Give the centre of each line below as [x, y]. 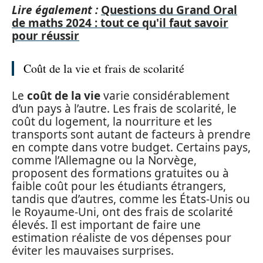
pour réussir [45, 36]
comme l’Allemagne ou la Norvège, [104, 160]
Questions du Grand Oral [169, 10]
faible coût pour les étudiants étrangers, [119, 186]
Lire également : [55, 10]
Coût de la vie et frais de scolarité [104, 68]
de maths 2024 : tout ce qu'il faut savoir [120, 23]
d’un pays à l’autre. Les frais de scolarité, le [124, 108]
